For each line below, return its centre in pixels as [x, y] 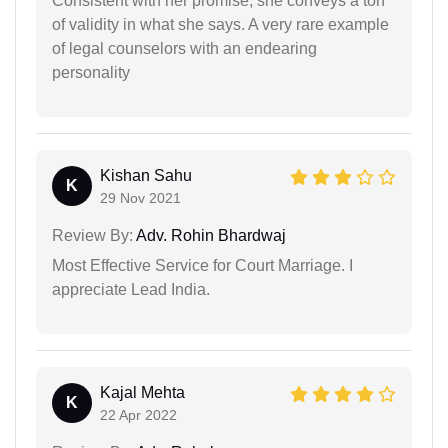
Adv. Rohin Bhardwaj [209, 236]
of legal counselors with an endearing [184, 49]
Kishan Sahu [146, 176]
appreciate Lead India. [131, 290]
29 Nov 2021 [140, 198]
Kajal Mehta [142, 393]
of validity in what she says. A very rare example [220, 25]
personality [91, 73]
